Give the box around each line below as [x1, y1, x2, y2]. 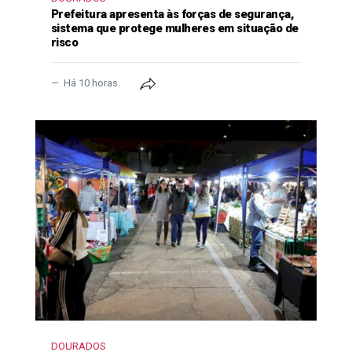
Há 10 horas [61, 77, 120, 90]
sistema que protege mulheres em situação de [51, 21, 299, 36]
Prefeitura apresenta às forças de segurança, [51, 7, 294, 22]
